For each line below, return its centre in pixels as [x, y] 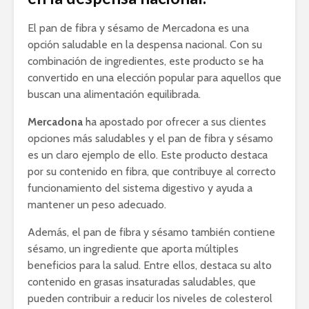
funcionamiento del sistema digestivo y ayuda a [140, 188]
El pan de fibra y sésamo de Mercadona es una [138, 28]
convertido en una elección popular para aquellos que [154, 77]
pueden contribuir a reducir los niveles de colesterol [150, 298]
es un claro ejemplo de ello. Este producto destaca [148, 154]
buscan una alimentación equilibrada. [114, 94]
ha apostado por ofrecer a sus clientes [175, 121]
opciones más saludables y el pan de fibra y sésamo [150, 138]
